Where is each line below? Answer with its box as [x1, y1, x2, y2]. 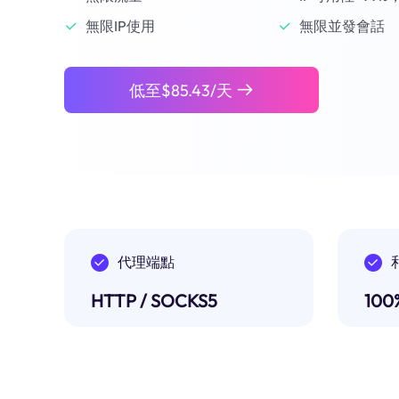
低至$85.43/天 [129, 79, 232, 101]
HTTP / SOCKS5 [91, 289, 217, 312]
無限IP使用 [85, 17, 155, 35]
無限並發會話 [299, 17, 385, 35]
